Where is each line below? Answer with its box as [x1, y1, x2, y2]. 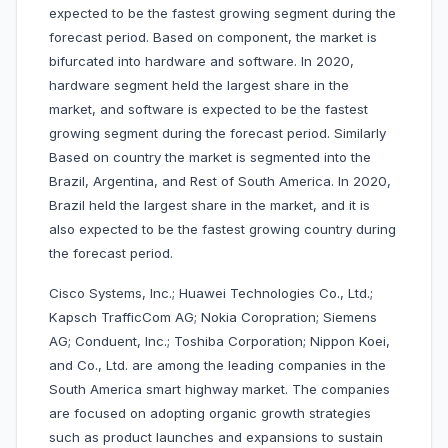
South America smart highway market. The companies [49, 381, 390, 398]
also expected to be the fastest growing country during [49, 221, 396, 238]
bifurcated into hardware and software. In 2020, [49, 53, 354, 70]
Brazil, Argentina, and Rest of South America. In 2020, [49, 173, 391, 190]
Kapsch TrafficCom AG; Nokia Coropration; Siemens [49, 309, 377, 326]
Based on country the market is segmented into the [49, 149, 371, 166]
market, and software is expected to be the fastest [49, 101, 368, 118]
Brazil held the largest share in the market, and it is [49, 197, 370, 214]
